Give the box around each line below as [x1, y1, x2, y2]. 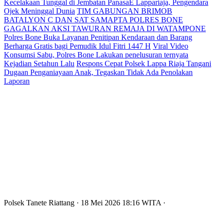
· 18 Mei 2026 [76, 199, 122, 207]
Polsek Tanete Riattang [4, 199, 76, 207]
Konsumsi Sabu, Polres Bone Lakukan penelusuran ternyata [4, 51, 188, 59]
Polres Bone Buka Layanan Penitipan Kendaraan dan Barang [4, 33, 192, 41]
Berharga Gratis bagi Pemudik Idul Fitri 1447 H [4, 42, 151, 50]
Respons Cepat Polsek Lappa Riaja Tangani [76, 59, 211, 68]
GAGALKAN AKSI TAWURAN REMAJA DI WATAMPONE [4, 24, 206, 33]
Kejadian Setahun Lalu [4, 59, 74, 68]
